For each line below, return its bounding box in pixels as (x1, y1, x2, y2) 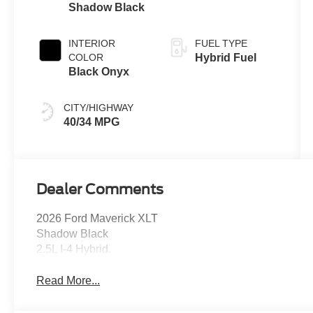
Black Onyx (68, 66, 130, 78)
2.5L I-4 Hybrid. (36, 243, 112, 256)
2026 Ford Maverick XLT (36, 212, 159, 225)
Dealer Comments (36, 181, 164, 198)
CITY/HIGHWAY (64, 102, 134, 114)
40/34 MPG (64, 116, 120, 129)
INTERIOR (68, 38, 116, 50)
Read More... (36, 275, 101, 287)
